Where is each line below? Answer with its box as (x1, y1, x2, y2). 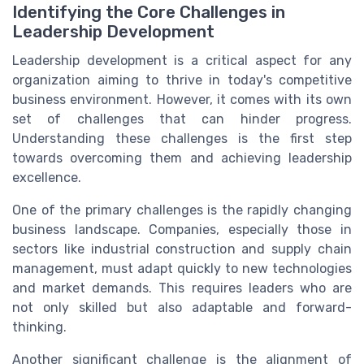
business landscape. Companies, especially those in (12, 221, 352, 237)
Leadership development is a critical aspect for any (12, 52, 352, 68)
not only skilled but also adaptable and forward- (12, 299, 352, 315)
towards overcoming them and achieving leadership (12, 149, 352, 166)
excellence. (12, 169, 81, 185)
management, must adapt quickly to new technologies (12, 260, 352, 276)
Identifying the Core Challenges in (12, 2, 285, 22)
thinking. (12, 318, 67, 335)
